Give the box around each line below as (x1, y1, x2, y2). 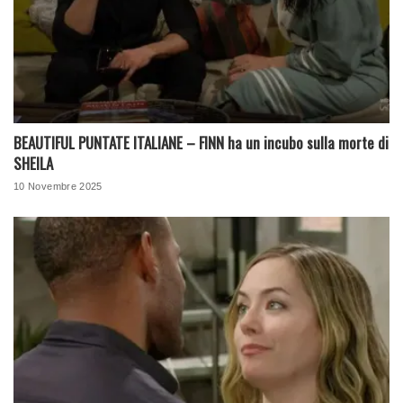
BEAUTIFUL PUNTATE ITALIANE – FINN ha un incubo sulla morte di (13, 130, 389, 154)
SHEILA (13, 151, 53, 175)
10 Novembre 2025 (13, 180, 103, 192)
